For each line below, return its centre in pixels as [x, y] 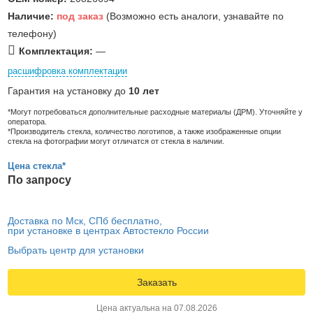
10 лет [144, 90]
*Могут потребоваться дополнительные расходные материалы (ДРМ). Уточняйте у [155, 111]
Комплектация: [56, 51]
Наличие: [31, 16]
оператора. [27, 121]
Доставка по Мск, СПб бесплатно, [85, 220]
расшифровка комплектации [67, 71]
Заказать [156, 282]
